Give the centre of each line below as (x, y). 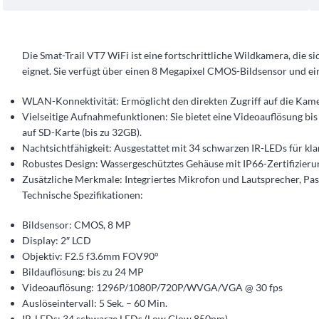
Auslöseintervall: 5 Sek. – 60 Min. (95, 303)
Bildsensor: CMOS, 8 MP (77, 225)
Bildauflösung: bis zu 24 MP (83, 272)
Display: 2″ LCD (57, 241)
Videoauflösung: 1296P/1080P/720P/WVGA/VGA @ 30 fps (152, 288)
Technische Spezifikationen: (83, 195)
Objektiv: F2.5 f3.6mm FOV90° (90, 256)
